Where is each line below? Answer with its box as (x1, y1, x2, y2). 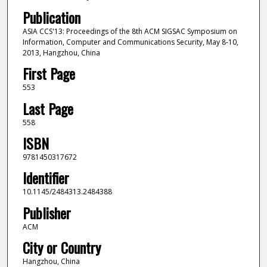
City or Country (22, 237, 101, 259)
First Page (22, 63, 75, 85)
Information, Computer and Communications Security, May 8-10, (22, 36, 238, 47)
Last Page (22, 97, 73, 119)
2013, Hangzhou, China (22, 47, 100, 58)
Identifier (22, 167, 69, 189)
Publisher (22, 201, 71, 223)
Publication (22, 6, 80, 28)
